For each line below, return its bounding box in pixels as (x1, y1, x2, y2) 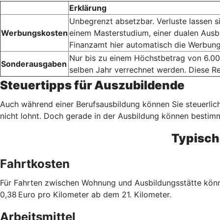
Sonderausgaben (1, 58, 67, 69)
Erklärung (69, 2, 107, 13)
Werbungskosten (1, 27, 68, 38)
